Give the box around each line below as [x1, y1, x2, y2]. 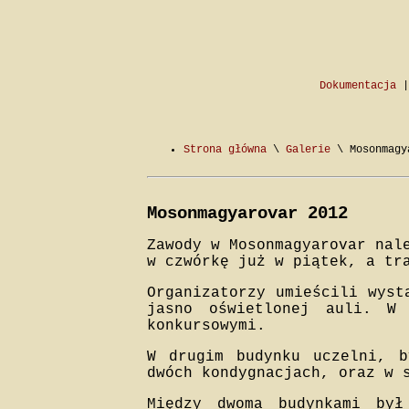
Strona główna [184, 143, 267, 156]
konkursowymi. [147, 318, 266, 335]
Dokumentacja [319, 79, 396, 92]
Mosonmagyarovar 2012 [147, 204, 348, 224]
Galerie [286, 143, 330, 156]
